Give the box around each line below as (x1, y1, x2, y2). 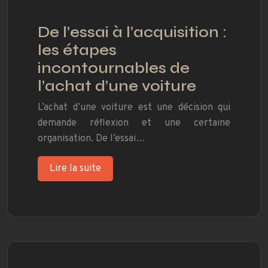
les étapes (38, 41, 117, 60)
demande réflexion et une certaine (38, 117, 230, 130)
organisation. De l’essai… (38, 133, 145, 145)
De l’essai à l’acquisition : (38, 23, 227, 42)
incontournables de (38, 59, 190, 78)
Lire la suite (50, 163, 101, 175)
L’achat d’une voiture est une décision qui (38, 102, 230, 114)
